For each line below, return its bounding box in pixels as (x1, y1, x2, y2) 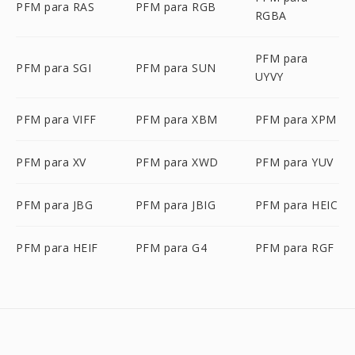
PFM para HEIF (16, 240, 98, 255)
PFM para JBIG (135, 197, 216, 212)
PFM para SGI (16, 59, 91, 75)
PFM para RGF (254, 240, 334, 255)
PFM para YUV (254, 155, 334, 170)
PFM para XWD (135, 155, 219, 170)
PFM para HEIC (254, 197, 338, 212)
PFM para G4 (135, 240, 208, 255)
